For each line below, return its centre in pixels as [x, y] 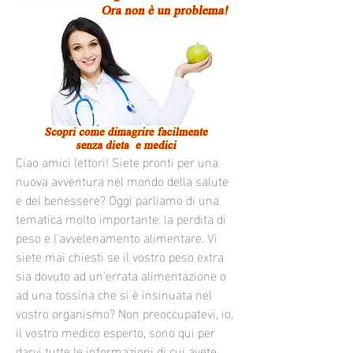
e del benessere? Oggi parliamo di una [117, 199]
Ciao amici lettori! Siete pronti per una [117, 161]
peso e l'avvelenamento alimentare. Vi [117, 236]
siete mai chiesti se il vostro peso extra [120, 255]
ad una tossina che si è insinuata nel [114, 293]
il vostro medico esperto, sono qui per [115, 331]
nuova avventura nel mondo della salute [122, 180]
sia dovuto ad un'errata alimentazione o [121, 274]
